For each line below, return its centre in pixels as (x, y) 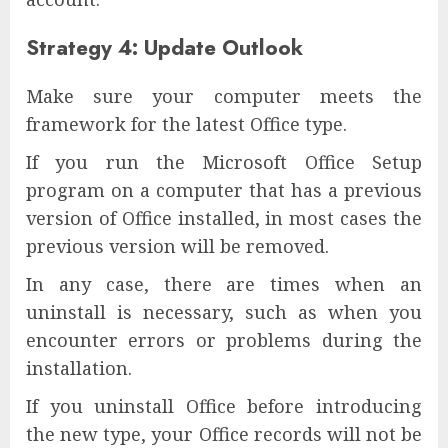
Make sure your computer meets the (224, 95)
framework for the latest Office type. (186, 123)
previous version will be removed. (177, 245)
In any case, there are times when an (224, 283)
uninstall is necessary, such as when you (224, 311)
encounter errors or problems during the (224, 339)
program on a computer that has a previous (224, 189)
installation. (79, 367)
